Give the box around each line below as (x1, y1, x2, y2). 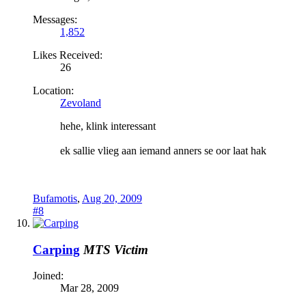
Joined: (33, 270, 64, 282)
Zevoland (60, 96, 101, 109)
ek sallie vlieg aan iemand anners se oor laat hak (60, 144, 266, 156)
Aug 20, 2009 (82, 192, 142, 204)
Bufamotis (33, 192, 77, 204)
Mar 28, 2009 (60, 282, 119, 294)
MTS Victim (83, 242, 148, 257)
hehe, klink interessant (60, 120, 156, 132)
